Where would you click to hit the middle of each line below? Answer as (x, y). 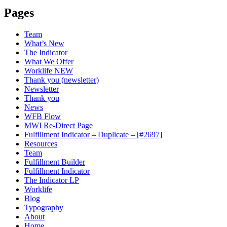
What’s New (44, 43)
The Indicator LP (52, 180)
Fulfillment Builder (55, 162)
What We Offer (49, 61)
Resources (41, 143)
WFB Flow (43, 116)
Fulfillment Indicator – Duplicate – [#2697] (93, 134)
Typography (44, 207)
